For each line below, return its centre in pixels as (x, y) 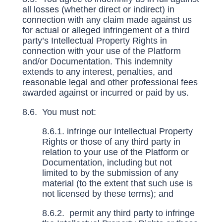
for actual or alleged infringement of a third (106, 30)
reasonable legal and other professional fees (110, 82)
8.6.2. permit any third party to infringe (118, 213)
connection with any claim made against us (107, 20)
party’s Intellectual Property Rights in (94, 41)
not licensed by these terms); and (108, 194)
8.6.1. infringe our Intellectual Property (117, 131)
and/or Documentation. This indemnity (97, 61)
